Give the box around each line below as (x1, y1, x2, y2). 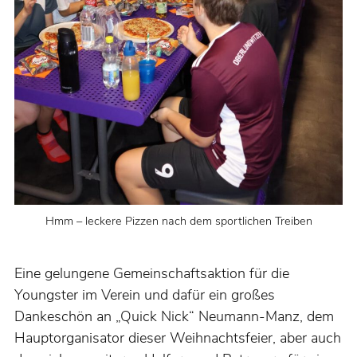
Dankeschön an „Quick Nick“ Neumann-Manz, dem (14, 306, 334, 326)
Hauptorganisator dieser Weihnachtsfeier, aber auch (14, 328, 341, 347)
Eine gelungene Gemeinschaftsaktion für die (14, 263, 289, 283)
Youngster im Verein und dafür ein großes (14, 284, 275, 304)
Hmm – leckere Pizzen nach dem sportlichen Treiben (45, 212, 312, 229)
